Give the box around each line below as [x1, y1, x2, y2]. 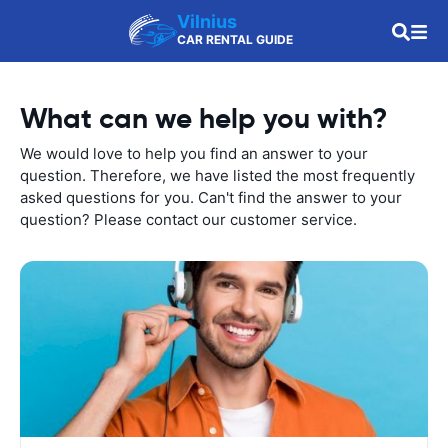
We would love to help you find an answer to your [20, 144, 368, 163]
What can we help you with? [20, 101, 387, 136]
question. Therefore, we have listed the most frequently [20, 166, 415, 185]
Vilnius [177, 11, 237, 32]
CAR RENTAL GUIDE [177, 32, 293, 47]
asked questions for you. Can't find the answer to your [20, 188, 402, 207]
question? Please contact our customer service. [20, 210, 357, 229]
